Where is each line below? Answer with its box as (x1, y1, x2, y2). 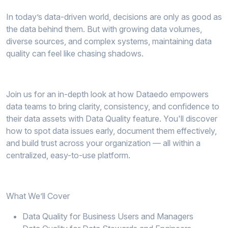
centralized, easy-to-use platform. (6, 150, 130, 160)
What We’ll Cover (6, 191, 70, 201)
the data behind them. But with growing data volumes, (6, 24, 202, 34)
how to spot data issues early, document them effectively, (6, 126, 217, 136)
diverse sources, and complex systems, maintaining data (6, 36, 212, 46)
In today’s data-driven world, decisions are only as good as (6, 12, 222, 22)
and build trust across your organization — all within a (6, 138, 201, 148)
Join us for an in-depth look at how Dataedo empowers (6, 89, 209, 99)
